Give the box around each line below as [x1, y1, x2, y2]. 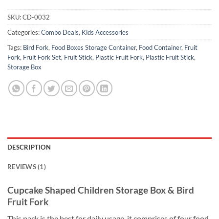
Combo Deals [41, 28, 79, 36]
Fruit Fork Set [23, 53, 61, 61]
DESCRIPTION [7, 143, 51, 151]
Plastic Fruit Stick [146, 53, 194, 61]
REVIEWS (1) [7, 162, 46, 171]
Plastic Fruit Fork [95, 53, 143, 61]
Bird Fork [23, 43, 48, 51]
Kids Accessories [82, 28, 129, 36]
